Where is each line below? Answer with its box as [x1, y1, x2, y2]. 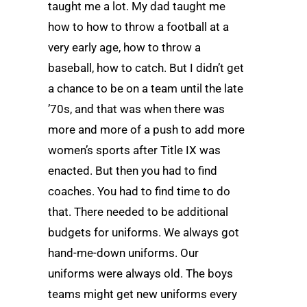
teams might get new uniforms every [48, 287, 237, 302]
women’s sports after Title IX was [48, 143, 221, 158]
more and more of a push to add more [48, 123, 245, 137]
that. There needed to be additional [48, 205, 228, 219]
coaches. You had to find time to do [48, 184, 230, 199]
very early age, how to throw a [48, 40, 201, 55]
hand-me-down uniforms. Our [48, 246, 199, 260]
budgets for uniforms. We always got [48, 225, 239, 240]
